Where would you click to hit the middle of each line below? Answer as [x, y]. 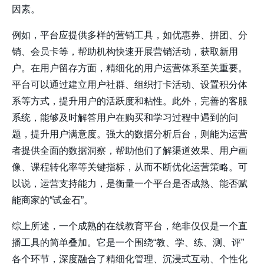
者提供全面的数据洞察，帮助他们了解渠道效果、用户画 [130, 151]
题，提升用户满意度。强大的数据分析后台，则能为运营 [130, 134]
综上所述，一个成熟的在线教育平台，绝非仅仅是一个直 [130, 226]
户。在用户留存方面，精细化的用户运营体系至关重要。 [130, 68]
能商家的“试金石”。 [52, 200]
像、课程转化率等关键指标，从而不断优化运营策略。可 [130, 167]
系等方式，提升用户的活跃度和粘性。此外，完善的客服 [130, 101]
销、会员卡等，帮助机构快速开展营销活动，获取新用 [125, 52]
